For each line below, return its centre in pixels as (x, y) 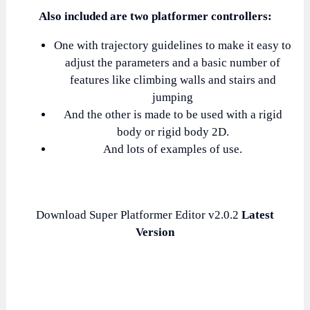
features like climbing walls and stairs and (173, 80)
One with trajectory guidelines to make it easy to (173, 46)
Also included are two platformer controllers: (155, 17)
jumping (173, 98)
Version (155, 232)
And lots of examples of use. (173, 149)
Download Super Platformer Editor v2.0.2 (139, 215)
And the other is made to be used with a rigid (173, 115)
